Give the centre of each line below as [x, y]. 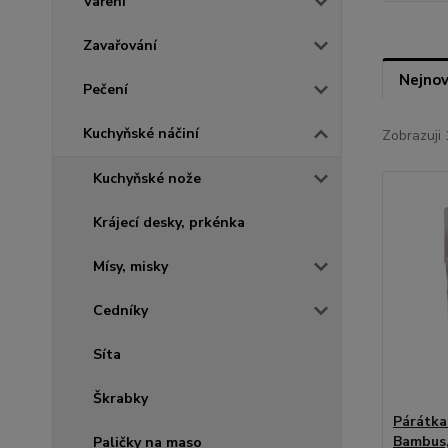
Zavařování [120, 45]
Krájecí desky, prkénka [169, 222]
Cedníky [120, 310]
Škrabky [120, 398]
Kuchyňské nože [147, 178]
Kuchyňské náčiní [141, 133]
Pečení [105, 89]
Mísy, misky [130, 266]
